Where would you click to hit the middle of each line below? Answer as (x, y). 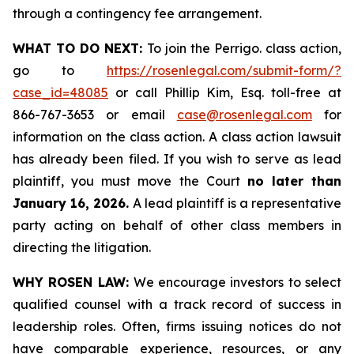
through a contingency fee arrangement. (137, 13)
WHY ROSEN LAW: (73, 282)
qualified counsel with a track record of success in (177, 304)
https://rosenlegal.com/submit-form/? (224, 70)
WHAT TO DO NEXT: (80, 48)
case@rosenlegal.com (244, 115)
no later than (294, 181)
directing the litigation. (82, 247)
